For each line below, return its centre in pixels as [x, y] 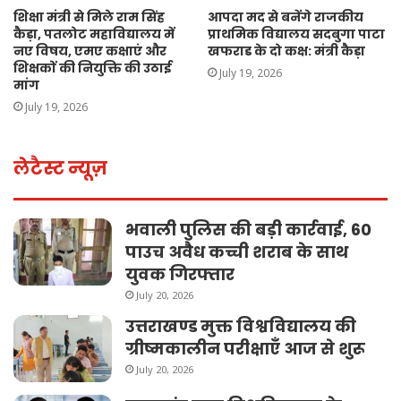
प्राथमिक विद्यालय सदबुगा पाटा [296, 34]
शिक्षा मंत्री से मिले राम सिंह [89, 17]
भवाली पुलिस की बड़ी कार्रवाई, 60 [248, 229]
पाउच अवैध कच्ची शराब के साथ [237, 252]
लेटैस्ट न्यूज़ [60, 168]
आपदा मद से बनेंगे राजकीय [286, 17]
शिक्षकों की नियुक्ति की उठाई [93, 68]
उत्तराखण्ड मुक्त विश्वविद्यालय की [241, 326]
